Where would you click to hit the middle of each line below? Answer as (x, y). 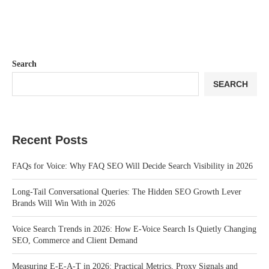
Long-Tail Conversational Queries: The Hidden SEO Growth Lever (127, 192)
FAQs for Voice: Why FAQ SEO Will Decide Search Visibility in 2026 (132, 166)
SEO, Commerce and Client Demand (75, 241)
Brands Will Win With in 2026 (64, 204)
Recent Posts (50, 140)
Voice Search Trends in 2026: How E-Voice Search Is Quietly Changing (134, 229)
